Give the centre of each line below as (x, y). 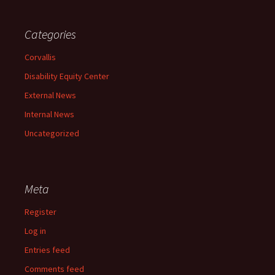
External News (50, 95)
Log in (35, 230)
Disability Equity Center (67, 76)
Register (41, 211)
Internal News (49, 114)
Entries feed (47, 250)
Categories (50, 34)
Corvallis (40, 57)
